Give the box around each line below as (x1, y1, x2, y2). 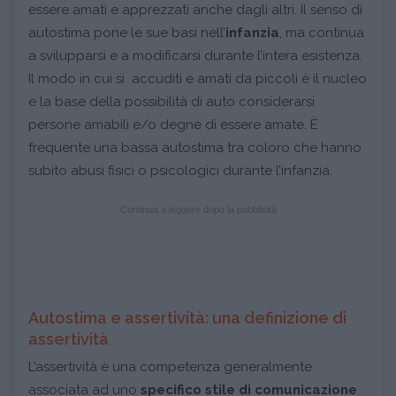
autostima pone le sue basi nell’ (28, 24, 225, 41)
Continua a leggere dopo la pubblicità (119, 203, 277, 215)
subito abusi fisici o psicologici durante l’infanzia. (28, 162, 332, 179)
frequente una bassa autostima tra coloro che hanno (28, 139, 362, 156)
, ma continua (279, 24, 364, 41)
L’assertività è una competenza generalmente (28, 358, 312, 375)
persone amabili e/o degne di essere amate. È (28, 116, 318, 133)
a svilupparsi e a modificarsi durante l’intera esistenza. (28, 47, 362, 64)
